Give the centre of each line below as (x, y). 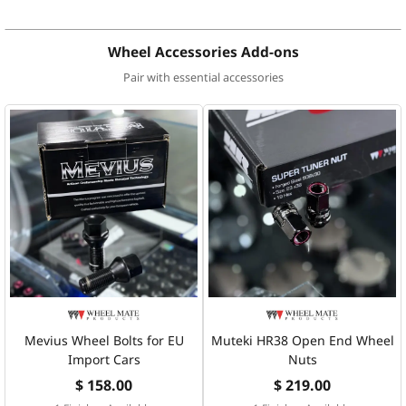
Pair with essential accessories (203, 77)
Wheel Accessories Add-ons (203, 52)
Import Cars (104, 359)
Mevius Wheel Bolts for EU (104, 340)
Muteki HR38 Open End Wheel (302, 340)
